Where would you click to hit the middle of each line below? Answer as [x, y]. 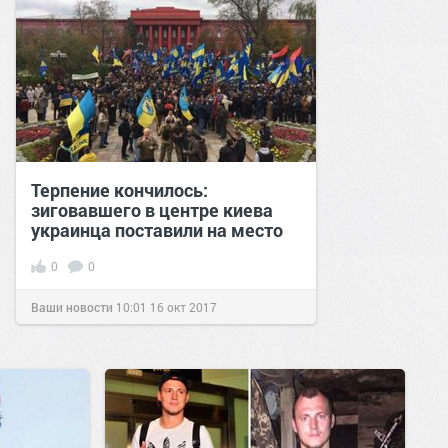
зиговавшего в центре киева [152, 210]
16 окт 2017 [183, 307]
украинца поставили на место [157, 230]
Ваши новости [72, 307]
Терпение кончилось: [119, 190]
